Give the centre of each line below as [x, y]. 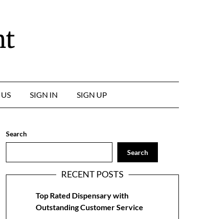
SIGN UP [92, 95]
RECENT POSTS [92, 174]
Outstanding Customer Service [89, 207]
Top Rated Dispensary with [82, 195]
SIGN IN [44, 95]
